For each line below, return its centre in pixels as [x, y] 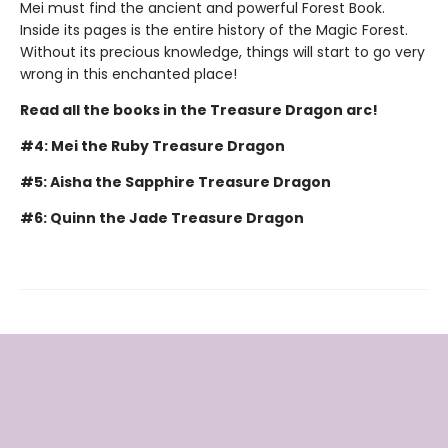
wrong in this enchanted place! [128, 73]
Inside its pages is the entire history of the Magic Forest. [214, 29]
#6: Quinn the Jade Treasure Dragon [162, 217]
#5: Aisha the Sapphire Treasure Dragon [175, 181]
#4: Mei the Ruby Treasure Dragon [152, 145]
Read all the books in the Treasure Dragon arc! [199, 109]
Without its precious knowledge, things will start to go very [222, 51]
